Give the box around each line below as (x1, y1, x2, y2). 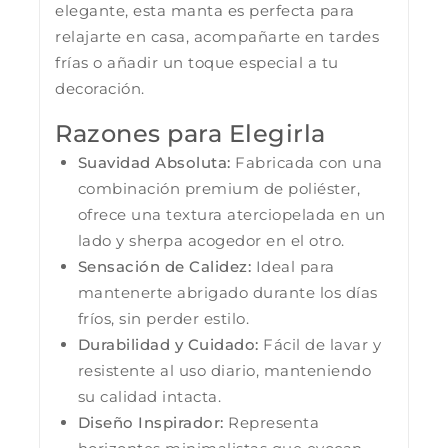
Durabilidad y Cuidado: (77, 334, 259, 354)
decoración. (55, 78, 145, 98)
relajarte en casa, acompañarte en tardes (55, 26, 379, 46)
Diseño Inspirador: (77, 412, 224, 432)
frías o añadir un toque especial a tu (55, 52, 339, 72)
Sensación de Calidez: (77, 256, 251, 276)
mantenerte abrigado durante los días (77, 282, 378, 302)
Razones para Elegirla (55, 118, 326, 148)
